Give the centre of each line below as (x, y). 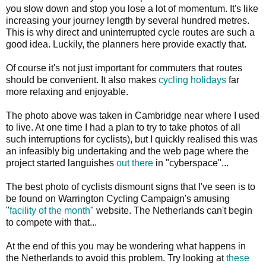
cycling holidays (192, 80)
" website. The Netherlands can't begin (171, 210)
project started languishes (61, 163)
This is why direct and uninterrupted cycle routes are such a (130, 32)
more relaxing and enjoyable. (67, 91)
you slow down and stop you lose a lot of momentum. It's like (132, 8)
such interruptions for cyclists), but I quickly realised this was (132, 139)
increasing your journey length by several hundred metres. (128, 20)
